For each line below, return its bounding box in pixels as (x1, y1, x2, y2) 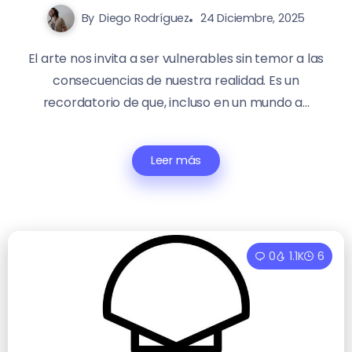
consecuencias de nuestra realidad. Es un (53, 71, 299, 90)
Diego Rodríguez (99, 10, 189, 27)
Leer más (150, 152, 202, 169)
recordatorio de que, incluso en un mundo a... (42, 93, 310, 112)
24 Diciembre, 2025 (200, 10, 306, 27)
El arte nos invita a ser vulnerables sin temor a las (27, 49, 324, 68)
